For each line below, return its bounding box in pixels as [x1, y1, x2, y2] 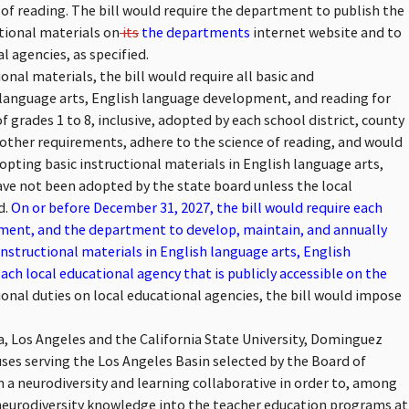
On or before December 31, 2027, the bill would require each [8, 197, 383, 216]
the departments [139, 22, 250, 41]
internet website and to [250, 22, 402, 41]
